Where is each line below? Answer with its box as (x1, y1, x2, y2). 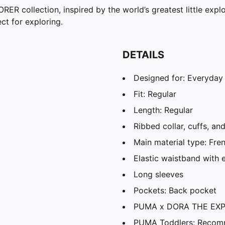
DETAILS (123, 49, 164, 61)
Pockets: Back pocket (134, 185, 216, 196)
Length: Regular (134, 105, 193, 116)
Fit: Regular (134, 89, 176, 99)
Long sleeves (134, 169, 183, 180)
